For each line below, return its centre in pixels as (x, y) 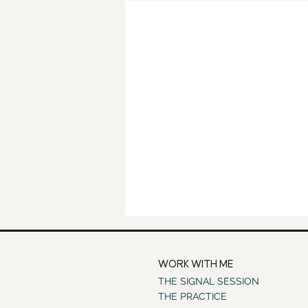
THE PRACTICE (192, 297)
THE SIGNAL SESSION (209, 282)
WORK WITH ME (196, 265)
